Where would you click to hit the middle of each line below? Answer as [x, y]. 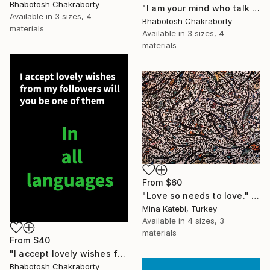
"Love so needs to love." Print [256, 195]
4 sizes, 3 [206, 220]
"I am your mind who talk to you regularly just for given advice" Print [256, 8]
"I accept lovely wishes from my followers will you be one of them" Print [122, 253]
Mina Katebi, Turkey [180, 208]
